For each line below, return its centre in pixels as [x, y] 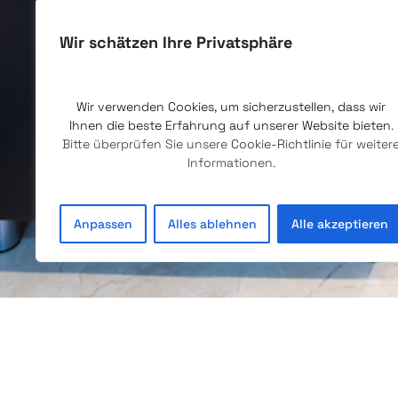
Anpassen [103, 224]
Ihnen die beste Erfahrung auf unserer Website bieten [230, 125]
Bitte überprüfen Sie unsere [147, 144]
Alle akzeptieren [340, 224]
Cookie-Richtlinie [281, 144]
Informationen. [231, 163]
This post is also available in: [183, 326]
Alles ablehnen [212, 224]
